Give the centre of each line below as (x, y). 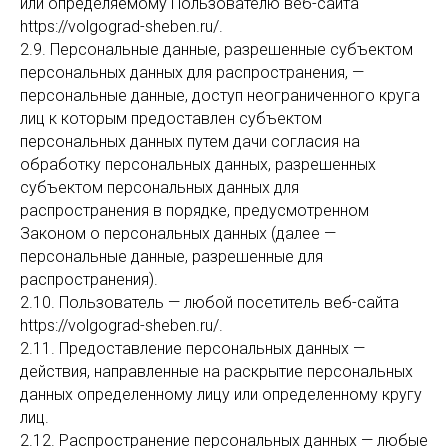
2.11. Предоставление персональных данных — (192, 348)
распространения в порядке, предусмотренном (194, 210)
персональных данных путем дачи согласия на (190, 141)
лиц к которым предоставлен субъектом (171, 118)
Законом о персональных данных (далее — (178, 233)
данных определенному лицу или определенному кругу (221, 394)
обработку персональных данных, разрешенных (198, 164)
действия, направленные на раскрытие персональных (216, 371)
